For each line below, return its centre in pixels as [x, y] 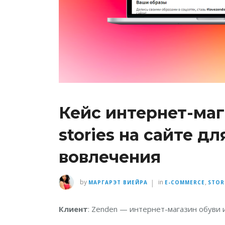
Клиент [73, 209]
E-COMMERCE [185, 182]
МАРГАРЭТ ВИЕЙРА [118, 182]
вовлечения [110, 157]
